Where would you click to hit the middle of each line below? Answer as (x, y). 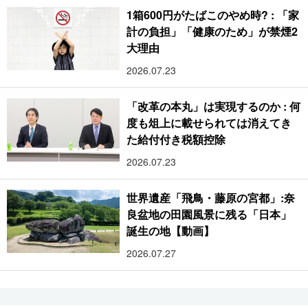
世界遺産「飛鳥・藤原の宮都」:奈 (211, 197)
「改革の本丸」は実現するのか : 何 (213, 106)
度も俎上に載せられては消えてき (209, 122)
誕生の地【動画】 (171, 230)
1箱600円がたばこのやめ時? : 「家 (213, 14)
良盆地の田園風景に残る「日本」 (209, 214)
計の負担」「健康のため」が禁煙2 (212, 31)
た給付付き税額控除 (176, 139)
